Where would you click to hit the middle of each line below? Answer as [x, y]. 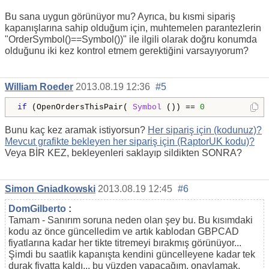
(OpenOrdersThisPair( [80, 107]
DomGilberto [37, 208]
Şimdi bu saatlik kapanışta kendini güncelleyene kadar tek [132, 254]
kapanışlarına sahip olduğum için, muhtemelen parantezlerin [133, 28]
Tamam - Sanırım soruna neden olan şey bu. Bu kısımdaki [131, 220]
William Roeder [39, 87]
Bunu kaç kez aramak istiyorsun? [76, 130]
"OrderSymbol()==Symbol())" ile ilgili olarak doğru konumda [131, 40]
